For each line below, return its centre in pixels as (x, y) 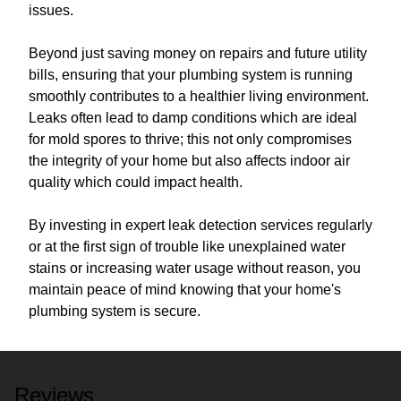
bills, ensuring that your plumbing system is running (191, 75)
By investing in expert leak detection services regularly (200, 225)
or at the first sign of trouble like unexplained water (187, 247)
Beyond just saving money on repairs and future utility (198, 53)
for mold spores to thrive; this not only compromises (190, 139)
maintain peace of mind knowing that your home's (185, 290)
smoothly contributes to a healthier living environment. (199, 96)
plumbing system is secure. (115, 311)
